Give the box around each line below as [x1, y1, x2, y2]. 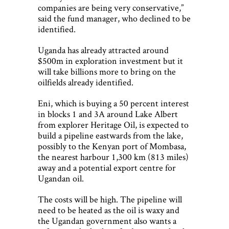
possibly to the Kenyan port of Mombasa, [38, 140, 186, 152]
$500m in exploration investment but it [38, 55, 183, 67]
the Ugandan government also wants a [38, 215, 176, 227]
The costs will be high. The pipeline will [38, 193, 182, 205]
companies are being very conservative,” [38, 2, 184, 14]
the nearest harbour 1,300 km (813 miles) [38, 151, 189, 163]
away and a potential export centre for [38, 162, 176, 174]
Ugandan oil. [38, 172, 84, 185]
